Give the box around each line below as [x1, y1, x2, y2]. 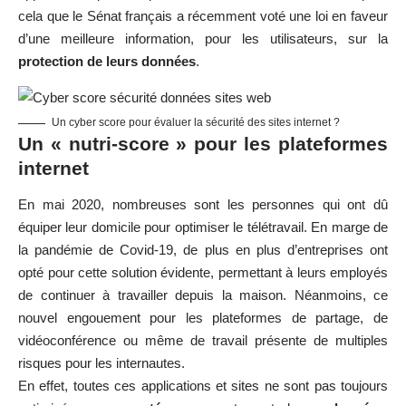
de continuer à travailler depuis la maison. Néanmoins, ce [18, 286, 388, 303]
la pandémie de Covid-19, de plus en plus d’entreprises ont [18, 241, 388, 257]
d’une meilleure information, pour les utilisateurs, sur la [18, 31, 388, 47]
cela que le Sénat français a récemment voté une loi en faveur [18, 8, 388, 24]
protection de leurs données [18, 53, 196, 70]
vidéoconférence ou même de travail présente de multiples [18, 332, 388, 348]
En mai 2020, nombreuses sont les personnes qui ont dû [18, 196, 388, 212]
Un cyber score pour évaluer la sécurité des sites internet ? [52, 116, 340, 130]
